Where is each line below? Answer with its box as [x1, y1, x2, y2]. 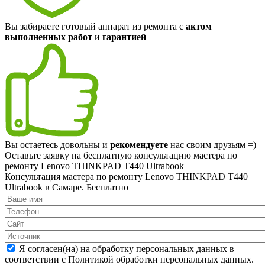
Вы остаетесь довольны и [5, 139, 110, 150]
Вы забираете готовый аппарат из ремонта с [5, 21, 186, 31]
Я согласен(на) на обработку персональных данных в [19, 243, 234, 254]
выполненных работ [5, 31, 92, 42]
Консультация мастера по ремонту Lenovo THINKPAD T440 [5, 171, 248, 182]
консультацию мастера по [132, 150, 237, 160]
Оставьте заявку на [5, 150, 83, 160]
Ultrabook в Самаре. [5, 182, 86, 192]
